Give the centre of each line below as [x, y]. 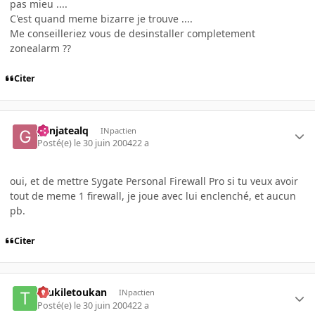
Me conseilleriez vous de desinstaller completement [133, 34]
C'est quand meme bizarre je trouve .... [101, 19]
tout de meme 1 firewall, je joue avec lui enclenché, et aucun [153, 195]
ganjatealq [63, 130]
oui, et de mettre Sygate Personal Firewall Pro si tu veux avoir [154, 181]
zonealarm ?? [40, 49]
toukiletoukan [72, 292]
